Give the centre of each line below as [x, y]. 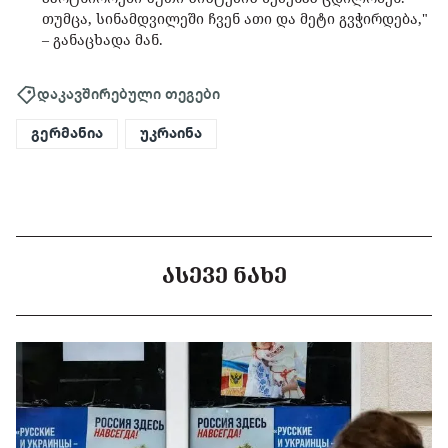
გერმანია [67, 133]
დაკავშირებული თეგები [128, 93]
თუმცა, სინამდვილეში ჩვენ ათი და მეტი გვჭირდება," [235, 19]
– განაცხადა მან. [102, 40]
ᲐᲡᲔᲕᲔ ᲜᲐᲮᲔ [224, 275]
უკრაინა [171, 133]
